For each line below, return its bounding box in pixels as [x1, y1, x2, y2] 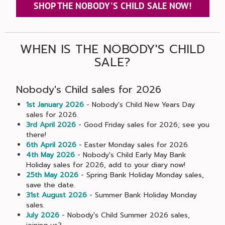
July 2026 [26, 210, 59, 220]
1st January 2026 [26, 99, 84, 110]
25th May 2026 [26, 170, 78, 180]
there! [26, 130, 46, 140]
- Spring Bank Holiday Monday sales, [78, 170, 204, 180]
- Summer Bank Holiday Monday [86, 190, 197, 200]
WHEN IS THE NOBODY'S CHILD [20, 40, 205, 58]
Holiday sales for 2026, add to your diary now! [26, 160, 185, 170]
